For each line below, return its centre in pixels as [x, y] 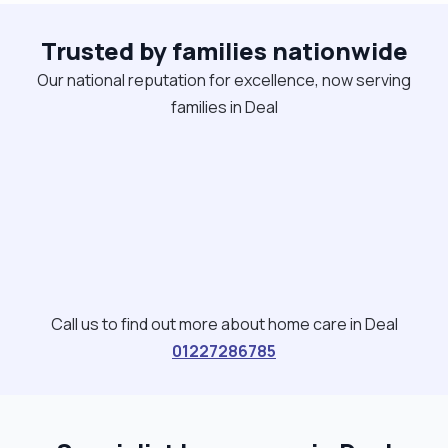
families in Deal [224, 106]
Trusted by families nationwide [224, 50]
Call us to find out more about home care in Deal [224, 323]
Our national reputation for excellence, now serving [224, 79]
